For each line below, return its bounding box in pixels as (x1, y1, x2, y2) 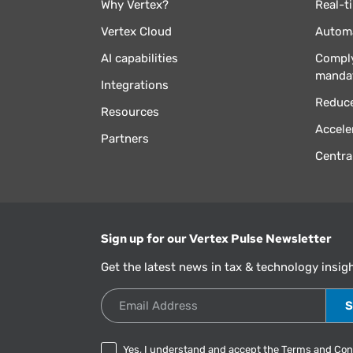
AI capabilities (100, 51, 178, 66)
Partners (100, 132, 149, 147)
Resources (100, 105, 159, 120)
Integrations (100, 78, 169, 93)
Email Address (100, 289, 180, 304)
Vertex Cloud (100, 24, 172, 39)
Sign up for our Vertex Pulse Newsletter (100, 231, 332, 247)
